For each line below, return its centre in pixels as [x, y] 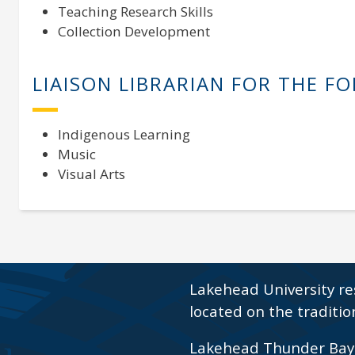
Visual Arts [91, 174]
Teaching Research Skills [135, 12]
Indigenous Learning [124, 135]
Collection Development [134, 32]
